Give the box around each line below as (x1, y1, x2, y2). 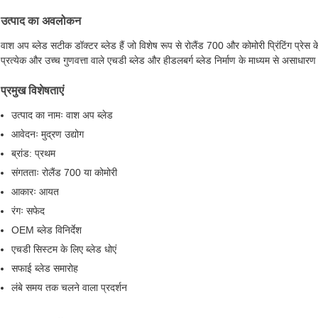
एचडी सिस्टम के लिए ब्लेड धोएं (11, 243, 116, 256)
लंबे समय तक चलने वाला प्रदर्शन (11, 282, 127, 294)
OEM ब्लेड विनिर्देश (11, 224, 82, 236)
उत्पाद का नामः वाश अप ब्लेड (11, 109, 113, 121)
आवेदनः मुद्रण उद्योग (11, 128, 84, 141)
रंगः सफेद (11, 205, 45, 217)
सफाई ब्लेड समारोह (11, 263, 78, 275)
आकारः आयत (11, 186, 59, 198)
